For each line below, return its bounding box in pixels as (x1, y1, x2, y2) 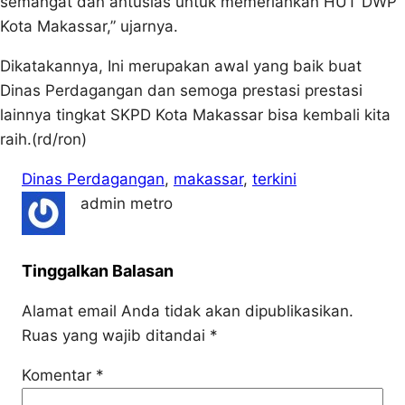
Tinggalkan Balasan (22, 260, 174, 280)
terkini (252, 169, 297, 188)
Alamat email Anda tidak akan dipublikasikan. (22, 301, 353, 320)
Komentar (22, 365, 96, 384)
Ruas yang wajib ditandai (22, 325, 210, 344)
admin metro (80, 193, 173, 212)
